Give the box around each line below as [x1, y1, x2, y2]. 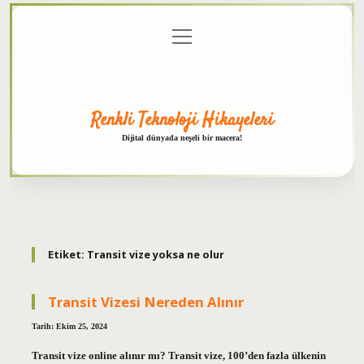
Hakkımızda [263, 31, 318, 43]
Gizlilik [133, 31, 168, 43]
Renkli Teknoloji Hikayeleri [90, 106, 274, 133]
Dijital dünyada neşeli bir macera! [122, 132, 242, 142]
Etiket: [47, 247, 87, 262]
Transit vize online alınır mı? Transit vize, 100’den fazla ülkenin [31, 349, 326, 362]
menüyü [171, 28, 209, 41]
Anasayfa [46, 31, 88, 43]
